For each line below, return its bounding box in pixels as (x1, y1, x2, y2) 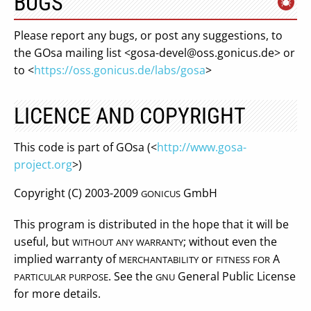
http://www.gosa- (157, 140, 246, 155)
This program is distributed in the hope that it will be (14, 217, 289, 232)
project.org (14, 157, 72, 172)
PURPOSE (69, 271, 108, 283)
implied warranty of (14, 251, 119, 267)
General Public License (175, 269, 296, 284)
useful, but (14, 234, 72, 249)
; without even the (183, 234, 277, 249)
